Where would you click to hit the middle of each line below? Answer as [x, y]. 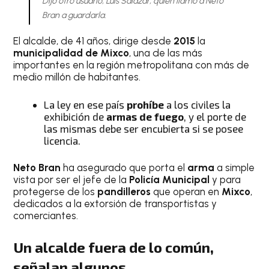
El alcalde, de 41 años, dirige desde [94, 41]
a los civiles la [198, 104]
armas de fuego [145, 116]
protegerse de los [54, 192]
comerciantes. [46, 216]
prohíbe [144, 104]
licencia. [62, 140]
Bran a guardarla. [74, 15]
